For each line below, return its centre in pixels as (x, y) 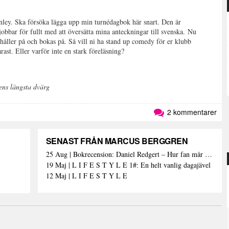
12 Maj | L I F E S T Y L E (86, 176)
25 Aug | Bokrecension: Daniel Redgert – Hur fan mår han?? (208, 154)
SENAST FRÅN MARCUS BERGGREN (117, 141)
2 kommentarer (191, 112)
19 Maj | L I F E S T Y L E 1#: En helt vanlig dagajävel (128, 165)
